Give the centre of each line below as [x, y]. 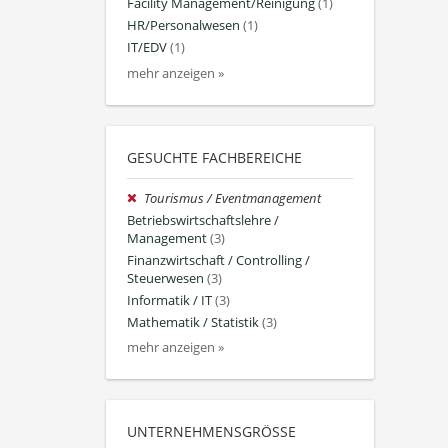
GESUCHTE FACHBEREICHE [214, 157]
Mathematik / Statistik [193, 323]
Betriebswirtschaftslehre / [203, 220]
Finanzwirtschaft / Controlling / [218, 260]
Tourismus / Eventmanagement [233, 198]
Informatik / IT [169, 301]
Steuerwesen [165, 278]
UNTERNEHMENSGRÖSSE [207, 432]
